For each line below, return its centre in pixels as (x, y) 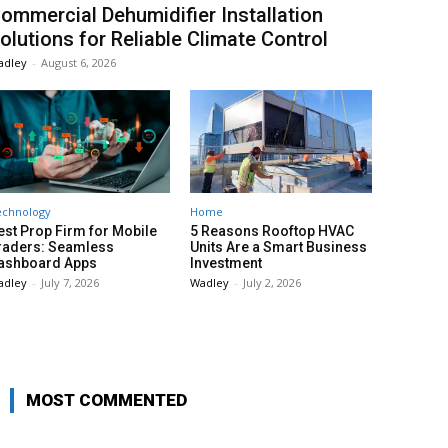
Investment (226, 263)
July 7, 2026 (70, 283)
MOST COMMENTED (106, 400)
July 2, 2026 (272, 283)
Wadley (209, 283)
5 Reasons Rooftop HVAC (272, 231)
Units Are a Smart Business (278, 247)
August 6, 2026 (78, 62)
